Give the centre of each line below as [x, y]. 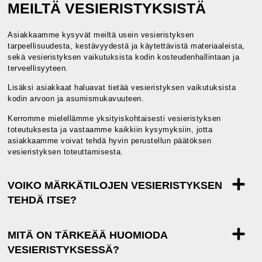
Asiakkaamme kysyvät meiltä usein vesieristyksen [101, 35]
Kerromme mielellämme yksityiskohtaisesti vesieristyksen [114, 118]
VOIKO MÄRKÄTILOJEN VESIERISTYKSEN [115, 186]
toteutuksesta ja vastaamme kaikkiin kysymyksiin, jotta [110, 129]
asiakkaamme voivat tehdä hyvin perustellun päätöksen [110, 140]
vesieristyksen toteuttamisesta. [65, 151]
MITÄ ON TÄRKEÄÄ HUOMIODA [88, 235]
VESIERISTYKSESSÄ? [64, 250]
